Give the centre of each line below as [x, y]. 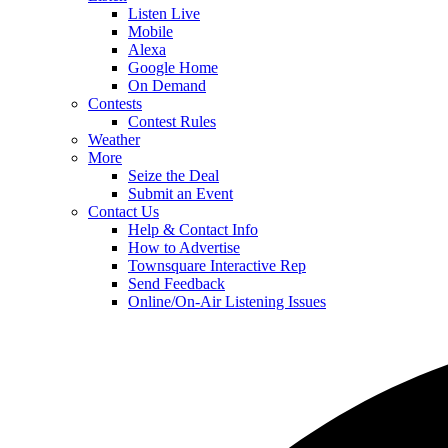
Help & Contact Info [193, 229]
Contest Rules [172, 121]
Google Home [173, 67]
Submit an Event [180, 193]
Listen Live [164, 13]
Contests [115, 103]
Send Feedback [176, 283]
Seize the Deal [173, 175]
